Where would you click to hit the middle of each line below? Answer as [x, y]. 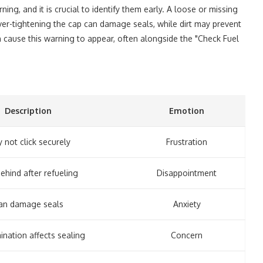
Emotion [187, 111]
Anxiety [187, 204]
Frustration [187, 142]
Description [28, 111]
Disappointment [187, 173]
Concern [187, 235]
